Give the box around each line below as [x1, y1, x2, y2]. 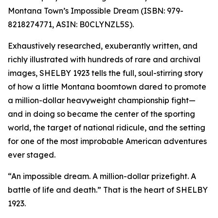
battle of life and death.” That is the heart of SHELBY [8, 185, 208, 195]
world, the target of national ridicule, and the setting [8, 123, 205, 133]
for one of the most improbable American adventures [8, 136, 207, 146]
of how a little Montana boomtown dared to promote [8, 82, 206, 92]
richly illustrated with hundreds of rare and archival [8, 54, 200, 65]
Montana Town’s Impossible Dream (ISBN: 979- [8, 6, 183, 16]
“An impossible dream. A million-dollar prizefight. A [8, 171, 196, 182]
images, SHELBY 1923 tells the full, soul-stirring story [8, 68, 203, 78]
